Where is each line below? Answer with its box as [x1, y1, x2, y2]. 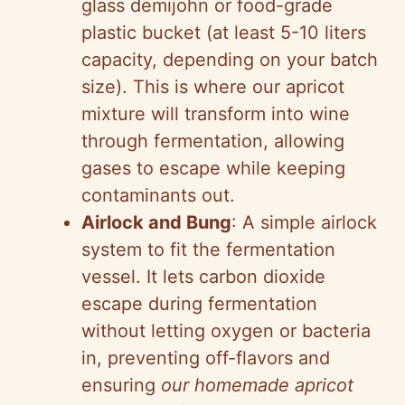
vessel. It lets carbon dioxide [81, 266, 325, 288]
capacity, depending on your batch [81, 49, 378, 71]
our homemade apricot [161, 374, 353, 397]
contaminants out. [81, 184, 235, 207]
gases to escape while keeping [81, 157, 345, 180]
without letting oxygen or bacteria [81, 320, 371, 343]
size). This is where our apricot [81, 76, 344, 99]
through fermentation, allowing [81, 130, 344, 153]
